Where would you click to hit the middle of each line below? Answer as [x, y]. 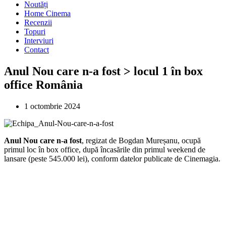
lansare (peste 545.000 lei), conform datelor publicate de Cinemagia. [112, 158]
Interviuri [39, 41]
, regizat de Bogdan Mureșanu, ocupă [141, 140]
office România [43, 84]
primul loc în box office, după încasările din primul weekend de [105, 149]
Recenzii [38, 22]
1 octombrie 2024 [52, 106]
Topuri [35, 32]
